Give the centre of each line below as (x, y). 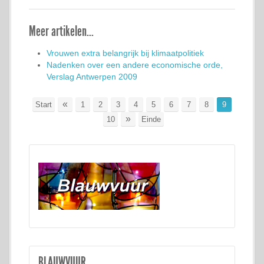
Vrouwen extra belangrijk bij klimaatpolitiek (125, 53)
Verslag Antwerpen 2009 (92, 77)
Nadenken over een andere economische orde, (135, 65)
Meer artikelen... (61, 31)
